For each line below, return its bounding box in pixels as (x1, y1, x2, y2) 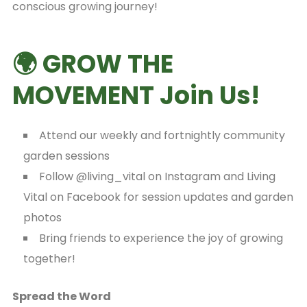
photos (23, 210, 62, 226)
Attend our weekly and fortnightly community (38, 127, 285, 144)
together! (23, 251, 75, 267)
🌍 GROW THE (12, 47, 173, 82)
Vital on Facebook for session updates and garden (23, 189, 293, 206)
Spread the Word (12, 288, 111, 305)
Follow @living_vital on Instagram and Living (38, 169, 275, 185)
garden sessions (23, 148, 110, 164)
